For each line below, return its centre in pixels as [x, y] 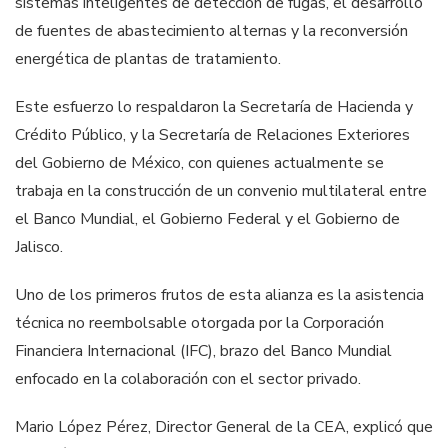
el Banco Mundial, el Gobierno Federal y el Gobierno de [207, 219]
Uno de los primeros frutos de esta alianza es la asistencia [219, 295]
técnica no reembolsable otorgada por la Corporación [199, 323]
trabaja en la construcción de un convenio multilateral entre [221, 191]
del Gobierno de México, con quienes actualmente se [199, 163]
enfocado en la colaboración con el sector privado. [188, 379]
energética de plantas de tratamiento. [148, 59]
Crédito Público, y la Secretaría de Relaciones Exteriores [212, 135]
